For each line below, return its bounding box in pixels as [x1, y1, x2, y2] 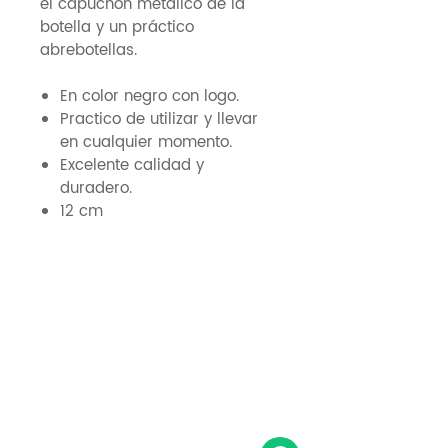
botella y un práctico [40, 14, 194, 40]
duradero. [60, 175, 132, 201]
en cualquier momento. [60, 129, 237, 155]
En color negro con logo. [60, 83, 239, 109]
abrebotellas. [40, 37, 137, 63]
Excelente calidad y [60, 152, 204, 178]
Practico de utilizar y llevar [60, 106, 258, 132]
